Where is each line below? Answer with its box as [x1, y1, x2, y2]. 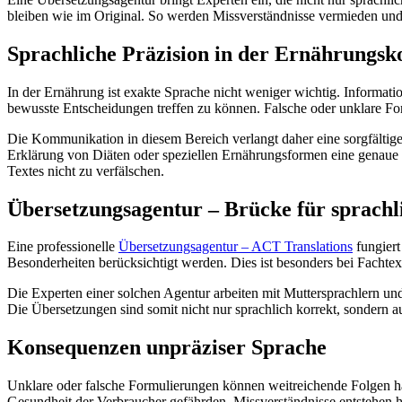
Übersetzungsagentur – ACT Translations [118, 239, 353, 255]
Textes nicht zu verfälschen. [7, 162, 164, 179]
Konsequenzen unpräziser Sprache [7, 336, 327, 360]
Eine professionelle [7, 239, 118, 255]
